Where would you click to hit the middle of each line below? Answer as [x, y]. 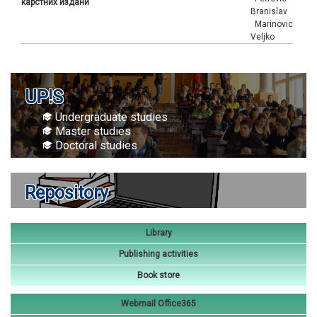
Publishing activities [158, 254]
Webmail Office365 [158, 304]
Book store [158, 275]
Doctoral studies [95, 145]
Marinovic [272, 24]
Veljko [263, 37]
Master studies [92, 131]
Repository [67, 193]
